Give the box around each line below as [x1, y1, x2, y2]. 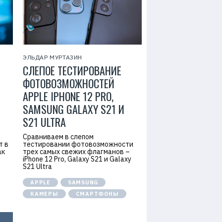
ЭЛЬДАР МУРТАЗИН [23, 54, 82, 61]
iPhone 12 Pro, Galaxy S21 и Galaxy [23, 155, 131, 164]
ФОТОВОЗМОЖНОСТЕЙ [23, 75, 114, 91]
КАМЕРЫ [30, 190, 58, 197]
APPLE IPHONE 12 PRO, [23, 88, 113, 104]
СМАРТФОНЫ [75, 190, 119, 197]
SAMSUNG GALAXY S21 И [23, 101, 124, 117]
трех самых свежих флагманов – [23, 147, 130, 156]
